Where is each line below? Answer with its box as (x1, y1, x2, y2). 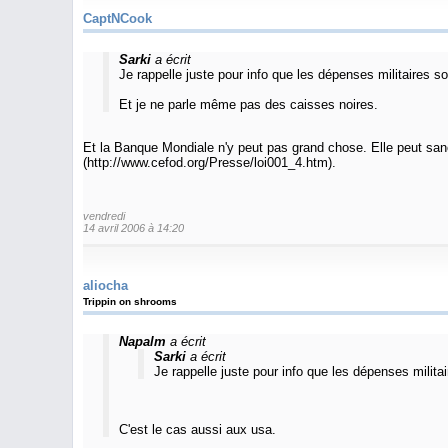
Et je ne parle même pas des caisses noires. (118, 97, 378, 112)
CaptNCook (83, 10, 152, 26)
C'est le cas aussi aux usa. (118, 422, 276, 437)
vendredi (83, 209, 125, 222)
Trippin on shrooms (83, 295, 177, 307)
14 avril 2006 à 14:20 (83, 221, 184, 234)
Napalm (118, 334, 166, 349)
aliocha (83, 277, 128, 293)
